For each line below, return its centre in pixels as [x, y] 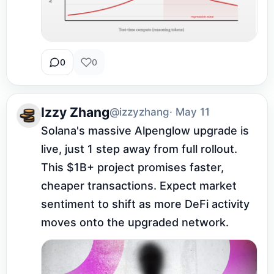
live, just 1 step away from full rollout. [139, 149]
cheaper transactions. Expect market [139, 186]
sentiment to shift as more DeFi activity [145, 204]
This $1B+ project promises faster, [132, 168]
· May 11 [190, 112]
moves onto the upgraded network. [135, 223]
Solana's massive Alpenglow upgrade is [145, 131]
